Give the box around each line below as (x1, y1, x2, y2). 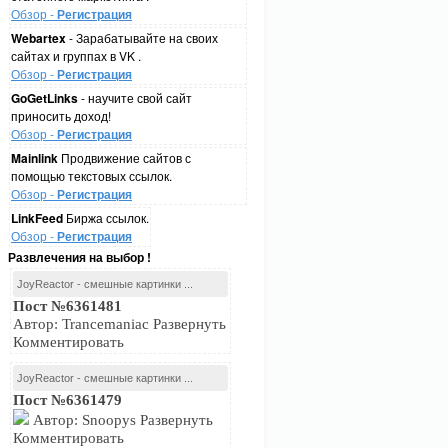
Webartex (11, 29, 66, 47)
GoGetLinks (11, 89, 78, 107)
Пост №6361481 (13, 298, 122, 314)
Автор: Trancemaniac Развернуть (13, 316, 226, 332)
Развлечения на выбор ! (8, 248, 151, 266)
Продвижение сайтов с (58, 149, 191, 166)
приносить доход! (11, 107, 111, 124)
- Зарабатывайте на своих (66, 29, 218, 46)
